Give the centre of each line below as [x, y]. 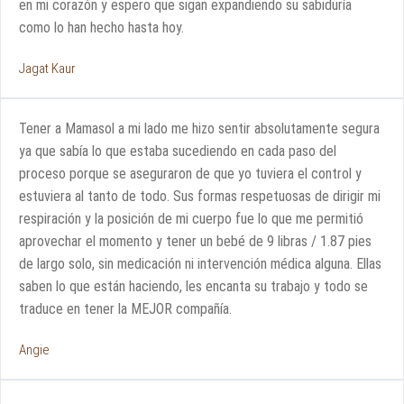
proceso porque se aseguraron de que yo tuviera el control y [190, 173]
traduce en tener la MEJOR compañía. [125, 308]
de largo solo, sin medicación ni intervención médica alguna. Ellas [200, 263]
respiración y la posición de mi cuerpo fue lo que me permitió [191, 218]
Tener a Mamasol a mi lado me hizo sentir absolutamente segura [199, 128]
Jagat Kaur [47, 68]
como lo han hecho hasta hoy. [101, 27]
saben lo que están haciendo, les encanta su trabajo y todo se [193, 286]
